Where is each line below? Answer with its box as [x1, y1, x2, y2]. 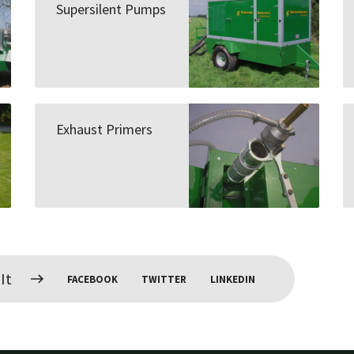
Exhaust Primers [55, 119, 153, 138]
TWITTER [141, 272, 186, 286]
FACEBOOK [67, 272, 118, 286]
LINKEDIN [210, 272, 255, 286]
